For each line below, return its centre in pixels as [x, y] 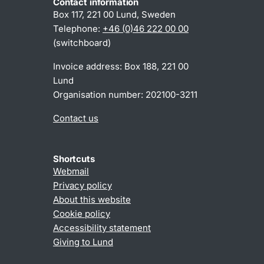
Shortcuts [74, 159]
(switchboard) [82, 43]
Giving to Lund [83, 242]
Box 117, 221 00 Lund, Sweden [114, 15]
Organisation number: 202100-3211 [125, 95]
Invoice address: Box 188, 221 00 [121, 67]
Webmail [71, 171]
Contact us [76, 118]
